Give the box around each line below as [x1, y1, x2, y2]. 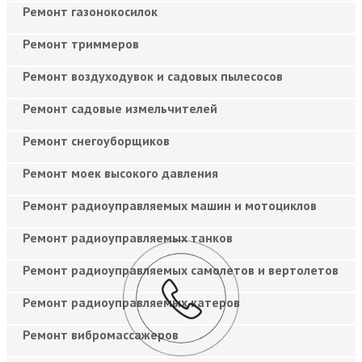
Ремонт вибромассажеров [23, 326, 179, 343]
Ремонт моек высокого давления [23, 164, 218, 181]
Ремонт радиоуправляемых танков [23, 229, 233, 246]
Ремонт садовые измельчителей [23, 99, 217, 116]
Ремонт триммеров [23, 35, 139, 52]
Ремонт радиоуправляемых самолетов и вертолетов [23, 261, 339, 278]
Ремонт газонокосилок [23, 2, 158, 19]
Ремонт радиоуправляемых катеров [23, 293, 240, 310]
